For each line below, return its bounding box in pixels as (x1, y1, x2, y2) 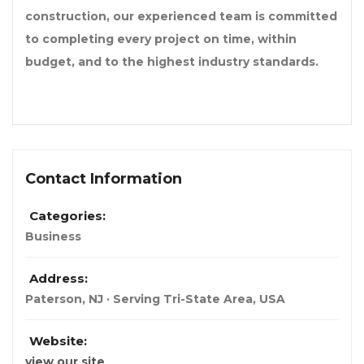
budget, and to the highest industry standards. (25, 54, 318, 70)
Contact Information (25, 170, 182, 188)
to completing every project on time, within (25, 32, 297, 47)
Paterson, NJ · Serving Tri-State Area (25, 292, 253, 307)
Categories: (29, 208, 106, 224)
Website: (29, 333, 87, 349)
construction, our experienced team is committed (25, 9, 337, 24)
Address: (29, 271, 88, 287)
